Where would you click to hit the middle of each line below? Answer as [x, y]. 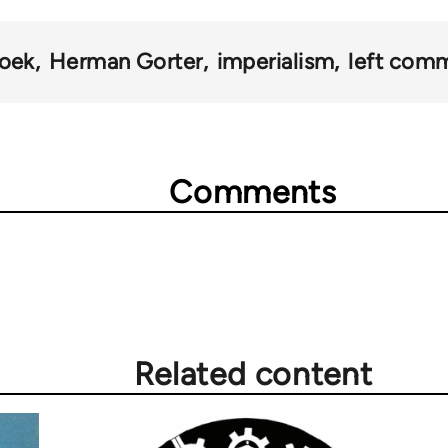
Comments [253, 191]
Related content [253, 373]
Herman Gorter [125, 61]
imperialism [275, 61]
